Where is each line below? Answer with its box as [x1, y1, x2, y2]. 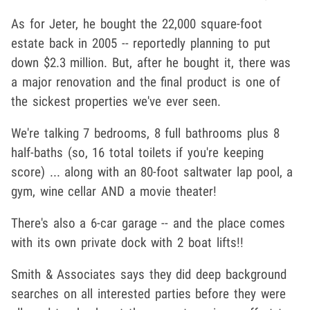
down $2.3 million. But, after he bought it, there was [11, 55, 291, 71]
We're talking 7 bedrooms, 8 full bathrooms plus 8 [11, 125, 280, 142]
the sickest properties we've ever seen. [11, 93, 221, 110]
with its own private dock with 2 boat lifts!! [11, 235, 244, 251]
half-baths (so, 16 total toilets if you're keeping [11, 145, 264, 161]
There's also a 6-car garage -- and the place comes [11, 215, 286, 232]
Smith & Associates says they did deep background [11, 266, 286, 283]
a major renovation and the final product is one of [11, 74, 281, 91]
